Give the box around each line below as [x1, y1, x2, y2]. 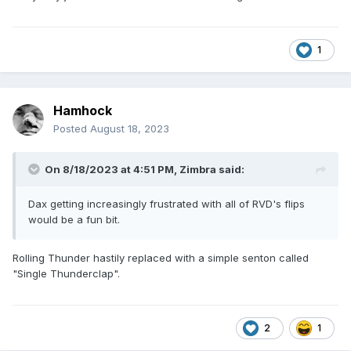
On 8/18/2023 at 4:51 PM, [45, 163, 179, 176]
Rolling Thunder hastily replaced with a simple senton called [13, 251, 309, 265]
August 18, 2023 [90, 122, 169, 136]
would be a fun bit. [28, 213, 120, 226]
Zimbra [179, 163, 216, 176]
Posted [53, 122, 90, 136]
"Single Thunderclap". [13, 267, 120, 280]
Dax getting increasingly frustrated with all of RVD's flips [28, 197, 305, 211]
